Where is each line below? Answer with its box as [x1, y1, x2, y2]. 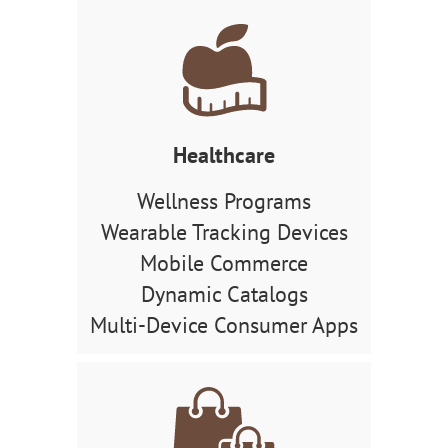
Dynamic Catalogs [140, 280, 308, 309]
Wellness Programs [137, 187, 311, 216]
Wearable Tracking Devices [100, 218, 348, 247]
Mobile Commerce [140, 249, 308, 278]
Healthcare [173, 141, 275, 170]
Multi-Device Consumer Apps [90, 311, 358, 340]
